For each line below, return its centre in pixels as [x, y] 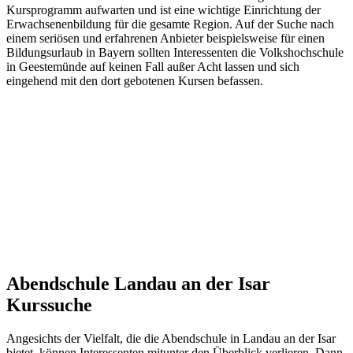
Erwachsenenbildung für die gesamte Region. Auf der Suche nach [170, 24]
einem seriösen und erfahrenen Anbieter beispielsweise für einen [165, 38]
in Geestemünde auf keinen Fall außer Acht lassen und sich [153, 66]
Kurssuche [49, 305]
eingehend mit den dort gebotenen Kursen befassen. [135, 80]
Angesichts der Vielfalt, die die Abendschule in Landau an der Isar [171, 338]
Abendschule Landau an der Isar [138, 283]
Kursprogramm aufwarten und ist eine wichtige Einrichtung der [163, 9]
